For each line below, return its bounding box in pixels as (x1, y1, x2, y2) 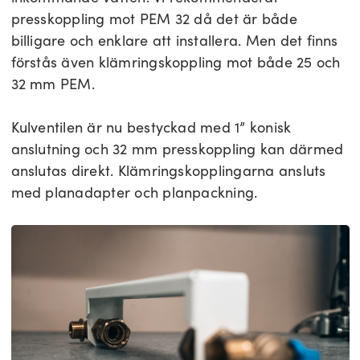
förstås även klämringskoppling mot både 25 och (10, 52, 341, 72)
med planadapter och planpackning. (10, 182, 258, 202)
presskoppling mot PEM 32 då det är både (10, 9, 297, 29)
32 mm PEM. (10, 74, 100, 94)
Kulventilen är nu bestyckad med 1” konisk (10, 117, 292, 137)
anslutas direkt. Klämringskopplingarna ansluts (10, 161, 326, 181)
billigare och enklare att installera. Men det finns (10, 31, 338, 51)
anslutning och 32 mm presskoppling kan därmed (10, 139, 344, 159)
